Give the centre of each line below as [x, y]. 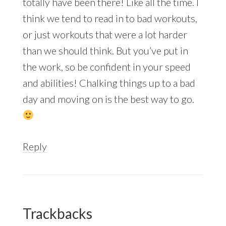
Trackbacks [57, 213]
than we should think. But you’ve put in [105, 50]
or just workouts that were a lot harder [105, 34]
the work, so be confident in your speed [106, 66]
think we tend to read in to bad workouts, [110, 18]
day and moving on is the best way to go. [108, 99]
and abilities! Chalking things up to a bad [109, 82]
